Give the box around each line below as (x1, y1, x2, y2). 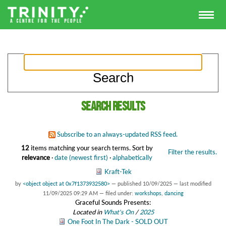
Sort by (132, 143, 153, 152)
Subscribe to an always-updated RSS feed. (57, 130, 178, 138)
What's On (103, 208, 135, 216)
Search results (81, 98, 145, 115)
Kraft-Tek (104, 167, 132, 176)
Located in (72, 208, 103, 216)
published (117, 180, 143, 187)
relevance (21, 153, 50, 161)
